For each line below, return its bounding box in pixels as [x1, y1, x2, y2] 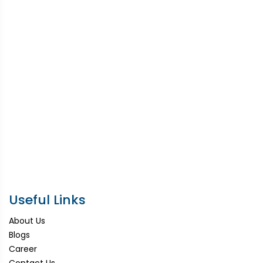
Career [9, 242, 37, 255]
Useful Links [9, 190, 86, 209]
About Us [9, 214, 45, 227]
